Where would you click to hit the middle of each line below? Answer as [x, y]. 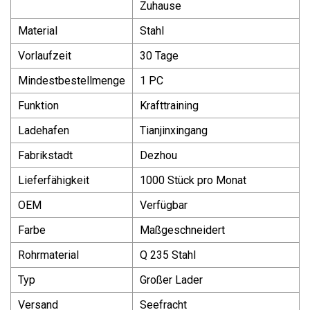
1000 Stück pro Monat [193, 180]
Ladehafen [44, 130]
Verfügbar [164, 205]
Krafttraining [169, 105]
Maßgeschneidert [182, 230]
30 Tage [159, 55]
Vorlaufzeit [45, 55]
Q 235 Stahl [168, 255]
